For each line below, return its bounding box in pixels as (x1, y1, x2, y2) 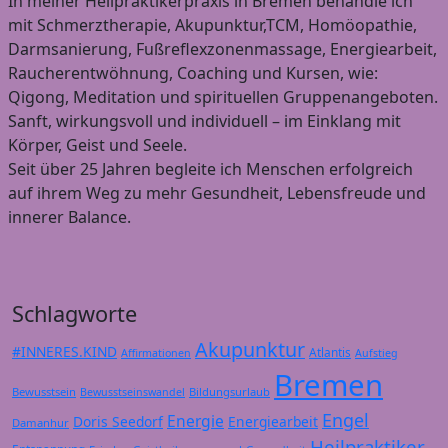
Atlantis (309, 343, 351, 360)
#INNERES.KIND (12, 341, 117, 361)
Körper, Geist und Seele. (8, 133, 187, 156)
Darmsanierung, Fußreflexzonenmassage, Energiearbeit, (8, 37, 437, 60)
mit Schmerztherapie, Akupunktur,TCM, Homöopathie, (8, 13, 417, 36)
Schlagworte (12, 298, 137, 328)
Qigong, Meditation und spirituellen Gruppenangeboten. (8, 85, 438, 108)
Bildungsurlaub (189, 383, 270, 399)
